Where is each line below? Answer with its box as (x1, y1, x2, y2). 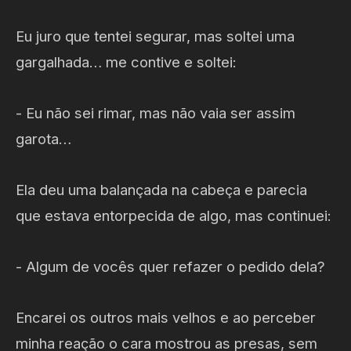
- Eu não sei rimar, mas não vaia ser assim (16, 104, 295, 121)
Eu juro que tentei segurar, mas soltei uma (16, 27, 295, 45)
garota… (16, 130, 71, 147)
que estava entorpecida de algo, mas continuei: (16, 207, 331, 224)
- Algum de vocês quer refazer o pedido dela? (16, 258, 325, 275)
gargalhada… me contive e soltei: (16, 53, 237, 71)
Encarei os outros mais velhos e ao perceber (16, 309, 316, 326)
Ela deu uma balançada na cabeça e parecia (16, 181, 307, 198)
